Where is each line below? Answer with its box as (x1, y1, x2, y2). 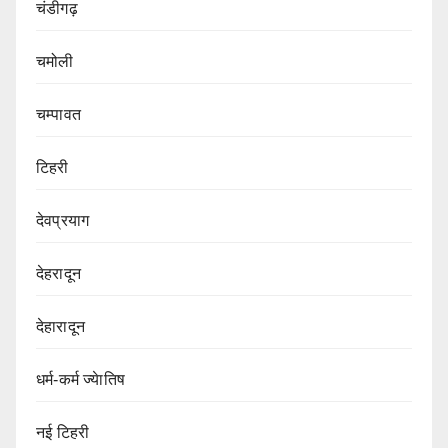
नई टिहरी (36, 424, 90, 442)
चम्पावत (36, 106, 81, 124)
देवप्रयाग (36, 212, 90, 230)
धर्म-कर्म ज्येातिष (36, 371, 125, 389)
